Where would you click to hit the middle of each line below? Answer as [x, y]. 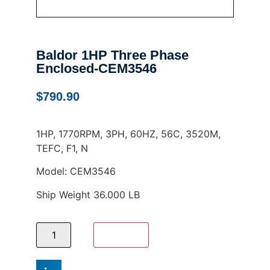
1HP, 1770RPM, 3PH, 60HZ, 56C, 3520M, [128, 133]
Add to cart [121, 235]
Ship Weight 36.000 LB [88, 194]
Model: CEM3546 [76, 171]
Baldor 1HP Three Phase [112, 55]
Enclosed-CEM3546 [96, 69]
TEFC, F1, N [62, 148]
